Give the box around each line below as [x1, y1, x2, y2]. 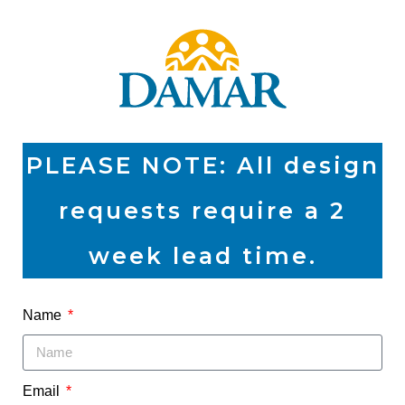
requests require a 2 [59, 196, 346, 224]
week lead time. [88, 241, 317, 269]
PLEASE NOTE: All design [25, 151, 380, 179]
